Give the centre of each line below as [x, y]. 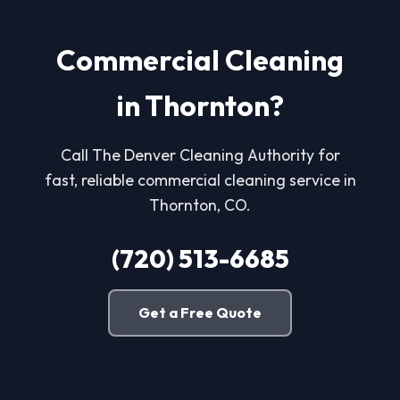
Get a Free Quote [200, 312]
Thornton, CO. [200, 204]
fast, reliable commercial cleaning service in [200, 179]
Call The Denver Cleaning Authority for [200, 154]
